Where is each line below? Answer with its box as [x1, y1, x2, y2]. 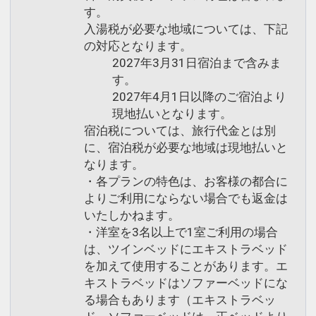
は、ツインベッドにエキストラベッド [84, 242, 288, 256]
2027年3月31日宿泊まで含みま [112, 56, 281, 70]
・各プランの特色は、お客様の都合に [84, 174, 288, 188]
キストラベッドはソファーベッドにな [84, 276, 288, 290]
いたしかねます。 [84, 208, 180, 222]
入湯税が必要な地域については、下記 [84, 22, 288, 36]
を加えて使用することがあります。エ [84, 259, 288, 273]
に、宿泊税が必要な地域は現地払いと [84, 140, 288, 154]
